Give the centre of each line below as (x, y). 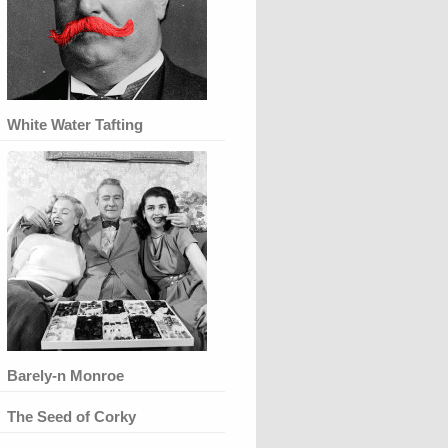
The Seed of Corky (71, 416)
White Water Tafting (75, 124)
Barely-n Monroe (65, 375)
